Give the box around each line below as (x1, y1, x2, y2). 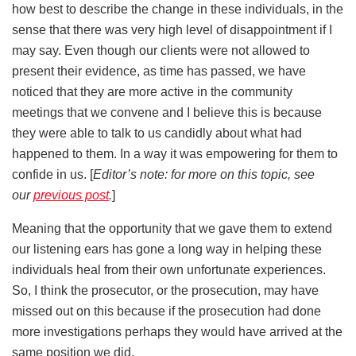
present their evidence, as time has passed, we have (12, 64, 306, 78)
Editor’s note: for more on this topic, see (93, 167, 315, 181)
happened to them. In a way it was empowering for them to (12, 146, 338, 161)
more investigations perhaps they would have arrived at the (12, 324, 342, 339)
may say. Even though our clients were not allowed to (12, 43, 310, 57)
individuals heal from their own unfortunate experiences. (12, 262, 326, 277)
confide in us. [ (12, 167, 93, 181)
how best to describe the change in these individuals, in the (12, 2, 343, 16)
